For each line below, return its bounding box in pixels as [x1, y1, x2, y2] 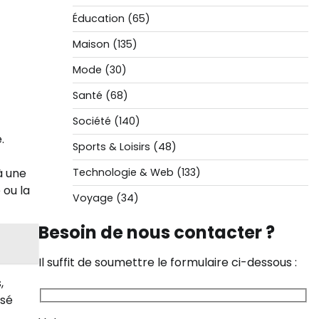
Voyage [72, 191, 113, 205]
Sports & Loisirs [72, 140, 150, 154]
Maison [72, 37, 110, 51]
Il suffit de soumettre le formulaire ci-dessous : [38, 254, 297, 271]
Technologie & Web [72, 165, 174, 179]
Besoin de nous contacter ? [38, 221, 275, 244]
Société [72, 114, 111, 128]
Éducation [72, 11, 125, 26]
